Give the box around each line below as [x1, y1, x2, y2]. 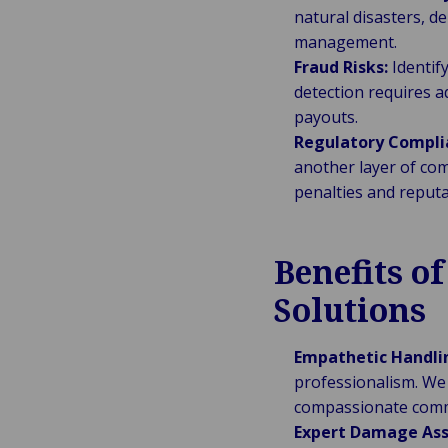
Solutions [273, 288, 426, 331]
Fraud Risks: [293, 56, 388, 78]
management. [293, 31, 397, 53]
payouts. [293, 106, 358, 128]
